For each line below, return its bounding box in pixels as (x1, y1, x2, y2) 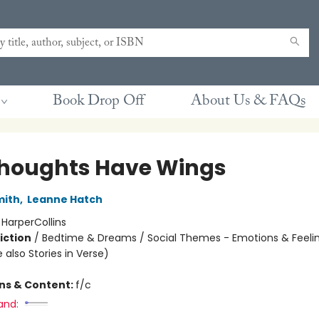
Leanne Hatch (26, 192, 103, 206)
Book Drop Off (53, 94, 144, 109)
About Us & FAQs (191, 94, 305, 109)
